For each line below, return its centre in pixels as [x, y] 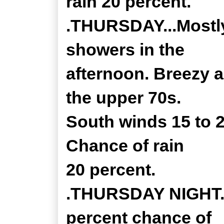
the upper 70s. [123, 97]
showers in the [125, 49]
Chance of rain [125, 145]
